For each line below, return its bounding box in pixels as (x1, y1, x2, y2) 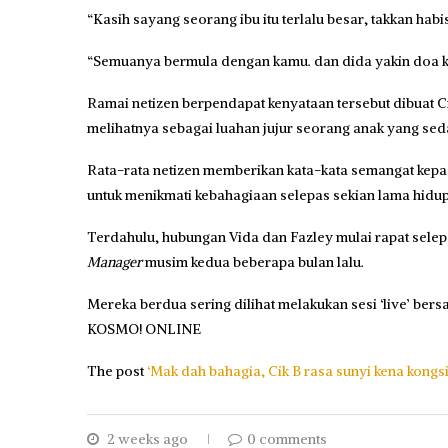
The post (87, 362, 147, 381)
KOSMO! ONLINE (87, 320, 201, 339)
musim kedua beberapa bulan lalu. (142, 253, 364, 272)
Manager (87, 253, 142, 272)
